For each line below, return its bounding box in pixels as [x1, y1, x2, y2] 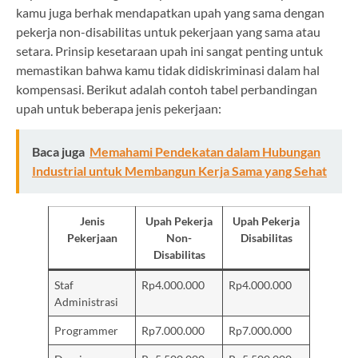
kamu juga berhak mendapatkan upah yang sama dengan [16, 4, 324, 20]
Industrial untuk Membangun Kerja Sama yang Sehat [32, 163, 327, 179]
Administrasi [54, 295, 119, 309]
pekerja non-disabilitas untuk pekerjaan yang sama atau [16, 23, 320, 39]
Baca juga [32, 144, 85, 160]
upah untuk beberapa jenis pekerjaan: [16, 100, 221, 116]
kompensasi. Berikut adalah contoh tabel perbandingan [16, 81, 317, 97]
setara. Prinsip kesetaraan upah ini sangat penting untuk [16, 42, 323, 58]
